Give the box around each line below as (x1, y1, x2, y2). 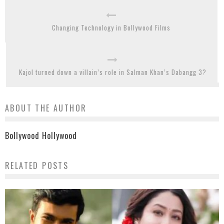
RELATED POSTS (5, 159, 69, 171)
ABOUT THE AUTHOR (5, 101, 87, 114)
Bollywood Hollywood (5, 129, 77, 141)
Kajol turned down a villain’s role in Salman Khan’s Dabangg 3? (18, 66, 206, 77)
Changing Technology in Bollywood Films (52, 22, 170, 32)
